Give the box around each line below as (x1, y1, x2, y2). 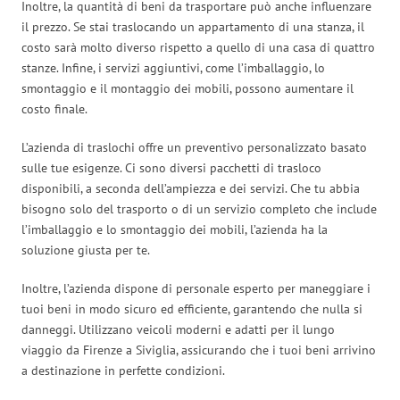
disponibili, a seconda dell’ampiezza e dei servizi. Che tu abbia (21, 179, 360, 196)
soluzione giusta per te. (21, 241, 150, 258)
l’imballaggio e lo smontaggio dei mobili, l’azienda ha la (21, 221, 328, 237)
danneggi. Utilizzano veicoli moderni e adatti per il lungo (21, 321, 335, 337)
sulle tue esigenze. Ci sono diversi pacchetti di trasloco (21, 159, 321, 176)
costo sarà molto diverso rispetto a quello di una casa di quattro (21, 38, 375, 55)
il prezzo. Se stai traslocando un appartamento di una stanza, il (21, 18, 364, 35)
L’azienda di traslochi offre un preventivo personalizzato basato (21, 138, 367, 155)
